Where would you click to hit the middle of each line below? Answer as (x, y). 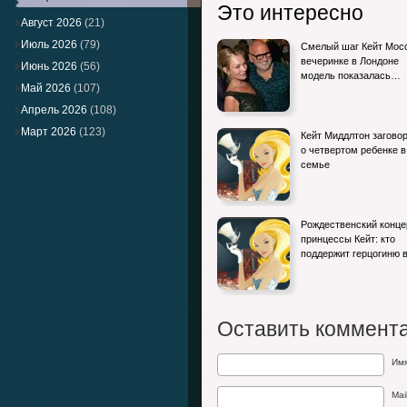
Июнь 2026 (49, 66)
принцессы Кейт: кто (348, 239)
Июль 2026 (49, 45)
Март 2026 (49, 132)
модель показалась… (351, 75)
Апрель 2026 (54, 110)
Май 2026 (46, 88)
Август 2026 (51, 23)
